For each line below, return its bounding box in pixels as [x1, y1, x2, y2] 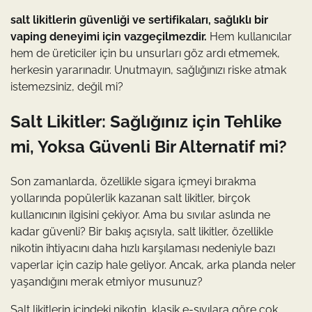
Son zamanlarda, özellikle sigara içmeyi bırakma [10, 174, 256, 188]
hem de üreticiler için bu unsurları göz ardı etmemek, [10, 47, 280, 60]
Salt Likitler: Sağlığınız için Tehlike [10, 111, 281, 132]
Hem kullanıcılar [207, 30, 292, 43]
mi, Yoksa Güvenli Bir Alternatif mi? [10, 136, 287, 157]
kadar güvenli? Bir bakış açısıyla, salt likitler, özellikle [10, 224, 273, 238]
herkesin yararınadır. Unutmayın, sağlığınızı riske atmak [10, 63, 286, 77]
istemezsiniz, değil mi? [10, 80, 123, 93]
